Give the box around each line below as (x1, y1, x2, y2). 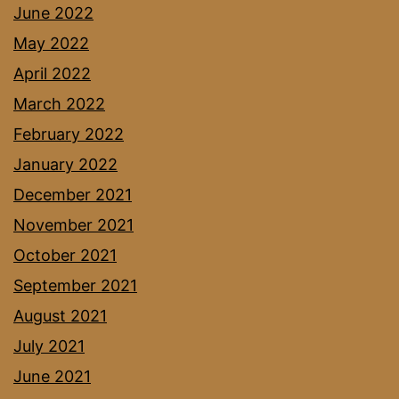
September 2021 (13, 275, 137, 295)
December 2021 (13, 184, 132, 204)
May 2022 (13, 33, 89, 53)
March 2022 (13, 94, 105, 113)
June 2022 (13, 3, 94, 22)
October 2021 (13, 245, 117, 265)
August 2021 (13, 305, 107, 325)
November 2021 (13, 215, 134, 234)
